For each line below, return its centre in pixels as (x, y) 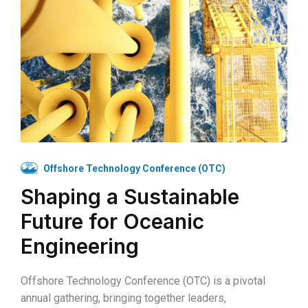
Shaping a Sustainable (130, 196)
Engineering (80, 246)
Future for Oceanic (112, 221)
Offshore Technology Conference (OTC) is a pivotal (143, 280)
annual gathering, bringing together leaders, (123, 298)
